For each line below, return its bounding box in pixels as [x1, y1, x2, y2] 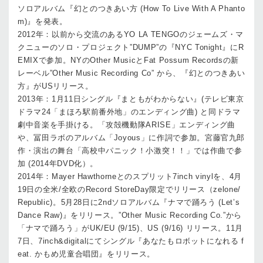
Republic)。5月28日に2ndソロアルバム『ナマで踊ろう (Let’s [18, 198, 240, 207]
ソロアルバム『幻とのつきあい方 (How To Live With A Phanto [18, 4, 245, 13]
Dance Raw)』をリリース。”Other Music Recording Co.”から [18, 211, 242, 220]
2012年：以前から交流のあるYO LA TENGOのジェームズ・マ [18, 30, 244, 39]
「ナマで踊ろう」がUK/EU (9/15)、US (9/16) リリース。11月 [18, 224, 243, 232]
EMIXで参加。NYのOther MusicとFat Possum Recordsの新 [18, 56, 239, 65]
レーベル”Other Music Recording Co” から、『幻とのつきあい [18, 69, 245, 77]
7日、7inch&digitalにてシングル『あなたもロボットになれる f [18, 237, 245, 245]
